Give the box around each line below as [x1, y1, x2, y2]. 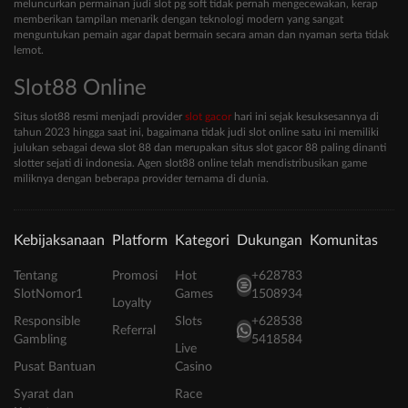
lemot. [14, 45, 44, 56]
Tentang [14, 270, 57, 283]
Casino [175, 361, 212, 374]
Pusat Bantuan [14, 361, 96, 374]
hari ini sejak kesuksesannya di [231, 111, 379, 123]
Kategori [175, 233, 229, 249]
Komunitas [310, 233, 378, 249]
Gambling [14, 333, 66, 347]
